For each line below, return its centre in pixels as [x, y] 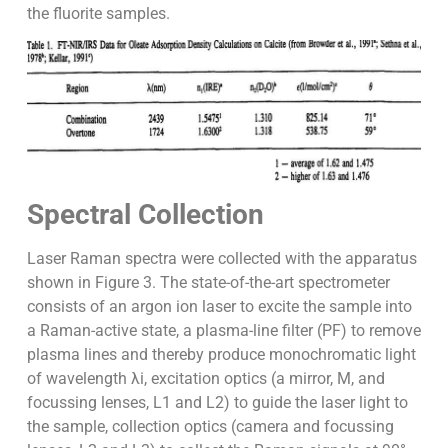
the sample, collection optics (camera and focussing [210, 427]
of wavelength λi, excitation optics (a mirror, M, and [205, 379]
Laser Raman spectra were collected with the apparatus [221, 259]
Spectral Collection [145, 215]
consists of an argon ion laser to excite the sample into [219, 307]
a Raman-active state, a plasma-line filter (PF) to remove [223, 331]
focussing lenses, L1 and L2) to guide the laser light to [217, 403]
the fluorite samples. [98, 13]
